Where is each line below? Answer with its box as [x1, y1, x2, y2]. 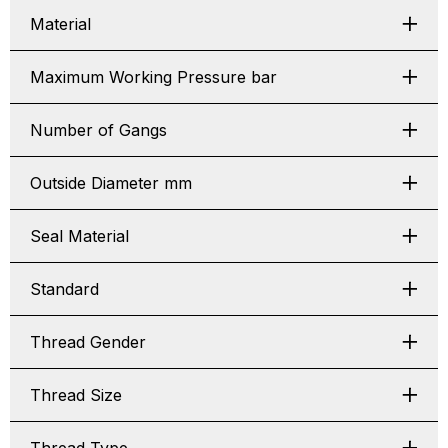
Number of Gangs [30, 120, 167, 140]
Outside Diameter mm [30, 173, 192, 193]
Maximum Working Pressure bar [30, 67, 277, 87]
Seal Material [30, 226, 129, 246]
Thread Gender [30, 332, 146, 352]
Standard [30, 279, 99, 299]
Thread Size [30, 385, 122, 405]
